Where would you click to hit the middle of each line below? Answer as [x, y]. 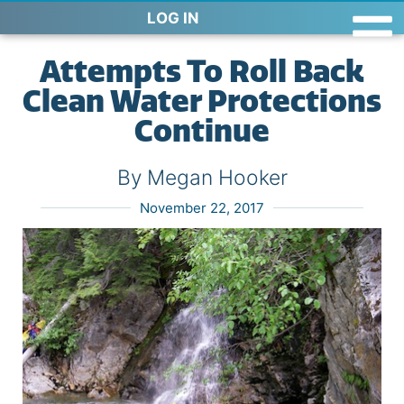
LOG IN [173, 18]
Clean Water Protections [202, 101]
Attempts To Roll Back [202, 72]
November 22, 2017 [202, 208]
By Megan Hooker [202, 178]
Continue [202, 131]
